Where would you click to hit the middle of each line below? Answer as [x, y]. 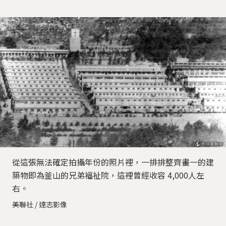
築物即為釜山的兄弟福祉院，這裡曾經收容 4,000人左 [108, 175]
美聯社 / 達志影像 [40, 205]
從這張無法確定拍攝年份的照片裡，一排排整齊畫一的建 [113, 162]
